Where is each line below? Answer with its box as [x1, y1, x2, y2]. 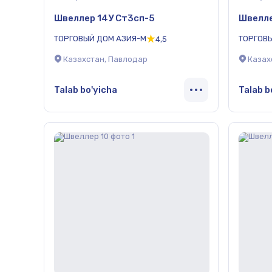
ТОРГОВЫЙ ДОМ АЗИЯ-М [54, 33, 146, 43]
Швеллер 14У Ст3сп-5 [54, 12, 155, 24]
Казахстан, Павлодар [63, 55, 148, 64]
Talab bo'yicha [54, 84, 117, 95]
